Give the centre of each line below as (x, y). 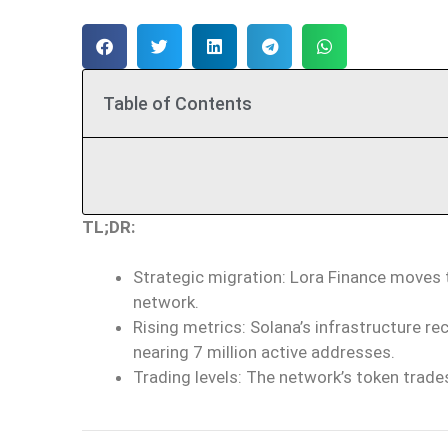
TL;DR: (108, 226)
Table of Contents (177, 103)
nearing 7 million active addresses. (264, 352)
